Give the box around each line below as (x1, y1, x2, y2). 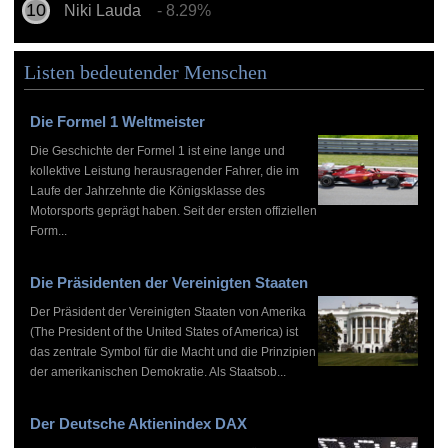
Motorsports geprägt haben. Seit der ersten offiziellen (29, 203, 317, 218)
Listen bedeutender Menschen (23, 60, 267, 83)
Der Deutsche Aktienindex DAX (29, 414, 247, 432)
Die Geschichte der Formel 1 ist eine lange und (29, 143, 285, 158)
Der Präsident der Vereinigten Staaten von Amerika (29, 304, 306, 319)
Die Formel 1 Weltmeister (29, 112, 205, 130)
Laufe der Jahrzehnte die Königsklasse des (29, 183, 265, 198)
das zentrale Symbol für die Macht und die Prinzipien (29, 344, 316, 359)
